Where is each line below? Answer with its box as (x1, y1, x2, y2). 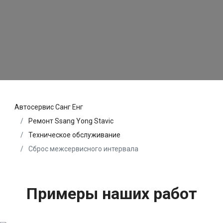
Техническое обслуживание (28, 131, 120, 139)
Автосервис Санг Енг (14, 103, 83, 111)
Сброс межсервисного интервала (27, 145, 138, 153)
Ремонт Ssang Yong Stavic (28, 117, 113, 125)
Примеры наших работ (26, 184, 197, 204)
